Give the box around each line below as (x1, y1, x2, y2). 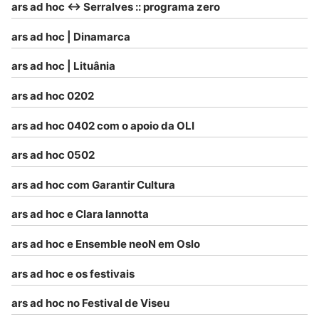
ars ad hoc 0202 (11, 88, 94, 103)
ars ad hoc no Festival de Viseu (11, 296, 169, 310)
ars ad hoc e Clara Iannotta (11, 207, 149, 221)
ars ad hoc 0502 (11, 148, 95, 162)
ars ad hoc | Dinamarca (11, 29, 130, 43)
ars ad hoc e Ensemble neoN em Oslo (11, 236, 200, 251)
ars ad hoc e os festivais (11, 266, 135, 281)
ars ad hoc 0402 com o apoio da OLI (11, 118, 194, 132)
